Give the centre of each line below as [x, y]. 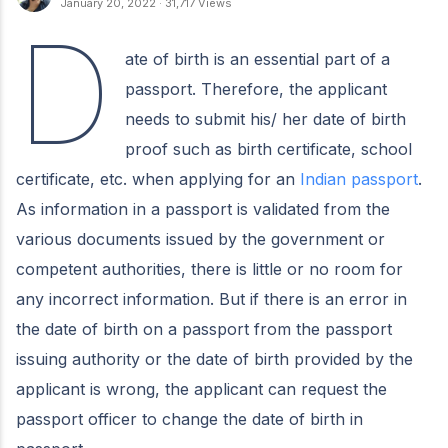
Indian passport [359, 178]
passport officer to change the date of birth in [189, 418]
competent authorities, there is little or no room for [209, 268]
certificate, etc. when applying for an [158, 178]
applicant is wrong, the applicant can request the [201, 388]
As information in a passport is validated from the [203, 208]
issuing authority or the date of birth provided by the [214, 358]
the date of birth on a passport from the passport [204, 328]
